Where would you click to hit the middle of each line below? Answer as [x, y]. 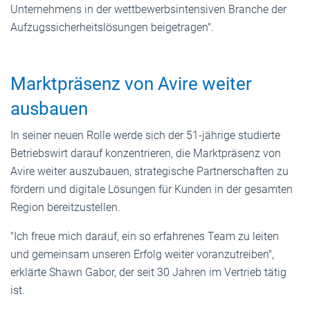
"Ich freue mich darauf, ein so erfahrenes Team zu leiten [145, 236]
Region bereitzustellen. [65, 207]
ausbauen [49, 108]
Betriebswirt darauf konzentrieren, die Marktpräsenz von [146, 153]
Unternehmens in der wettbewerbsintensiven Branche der [148, 9]
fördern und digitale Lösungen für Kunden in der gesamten [152, 189]
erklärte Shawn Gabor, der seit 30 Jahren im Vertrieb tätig [148, 272]
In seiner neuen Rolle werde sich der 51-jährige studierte [145, 135]
